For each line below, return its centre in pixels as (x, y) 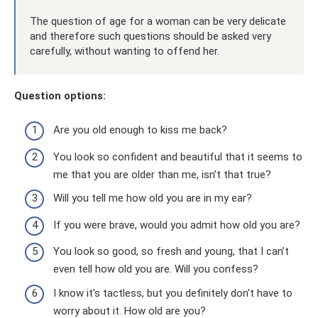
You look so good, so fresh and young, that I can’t (171, 251)
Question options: (60, 95)
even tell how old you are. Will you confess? (156, 269)
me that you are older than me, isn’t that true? (162, 174)
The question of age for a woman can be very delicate (158, 21)
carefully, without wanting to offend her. (125, 51)
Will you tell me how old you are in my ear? (153, 198)
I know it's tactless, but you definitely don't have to (173, 293)
